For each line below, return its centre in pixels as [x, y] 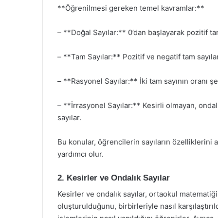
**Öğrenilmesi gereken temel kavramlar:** [131, 8]
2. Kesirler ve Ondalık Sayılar [114, 178]
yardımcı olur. [81, 154]
